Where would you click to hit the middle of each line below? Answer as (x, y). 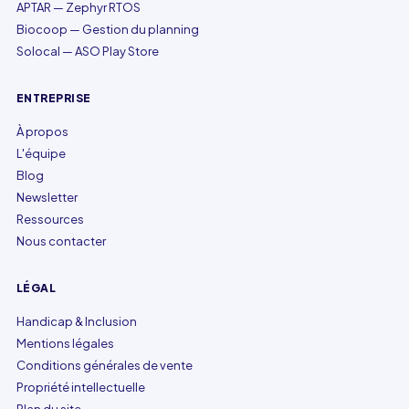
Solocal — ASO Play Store (88, 51)
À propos (42, 131)
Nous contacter (61, 241)
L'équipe (41, 153)
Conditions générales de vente (105, 365)
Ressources (50, 219)
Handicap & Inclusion (77, 321)
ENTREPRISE (54, 98)
